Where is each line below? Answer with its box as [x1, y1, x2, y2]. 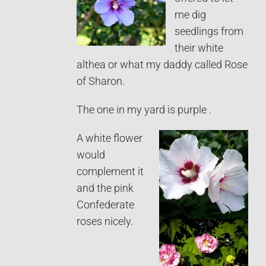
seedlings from [175, 25, 243, 37]
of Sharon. [77, 75, 125, 87]
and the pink [77, 182, 134, 194]
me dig [175, 8, 206, 21]
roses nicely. [77, 215, 133, 227]
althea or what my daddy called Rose [77, 58, 248, 71]
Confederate [77, 198, 134, 211]
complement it [77, 165, 144, 178]
